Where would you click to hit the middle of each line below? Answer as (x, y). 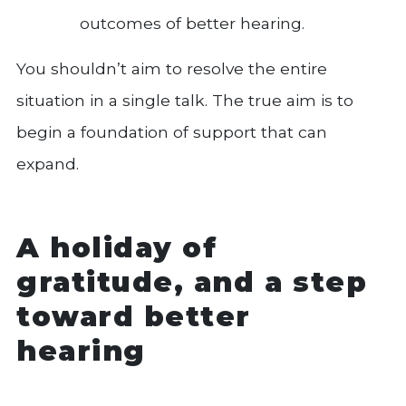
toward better (134, 317)
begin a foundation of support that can (172, 131)
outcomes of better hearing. (192, 23)
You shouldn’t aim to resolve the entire (172, 68)
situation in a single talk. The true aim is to (185, 100)
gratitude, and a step (192, 282)
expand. (48, 163)
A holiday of (117, 248)
